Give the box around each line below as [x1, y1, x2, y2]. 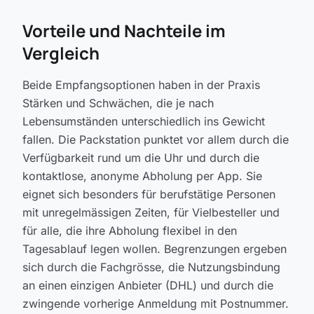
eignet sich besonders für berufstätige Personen [22, 187, 275, 201]
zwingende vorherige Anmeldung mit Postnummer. [22, 296, 289, 310]
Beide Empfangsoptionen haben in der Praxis [22, 78, 260, 92]
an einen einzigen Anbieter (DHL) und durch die [22, 278, 273, 292]
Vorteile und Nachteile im [22, 19, 226, 42]
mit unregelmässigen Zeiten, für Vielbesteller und [22, 205, 280, 219]
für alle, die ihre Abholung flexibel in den [22, 224, 237, 238]
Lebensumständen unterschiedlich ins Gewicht [22, 114, 265, 128]
